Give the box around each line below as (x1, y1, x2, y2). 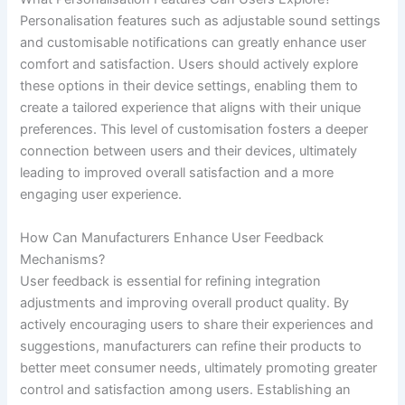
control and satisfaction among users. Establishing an (20, 381, 352, 398)
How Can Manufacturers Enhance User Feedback (20, 229, 325, 246)
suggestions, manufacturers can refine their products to (20, 337, 363, 354)
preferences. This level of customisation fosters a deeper (20, 121, 369, 138)
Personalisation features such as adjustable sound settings (20, 13, 381, 30)
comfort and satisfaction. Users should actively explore (20, 56, 359, 73)
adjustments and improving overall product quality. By (20, 294, 350, 311)
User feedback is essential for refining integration (20, 272, 322, 289)
